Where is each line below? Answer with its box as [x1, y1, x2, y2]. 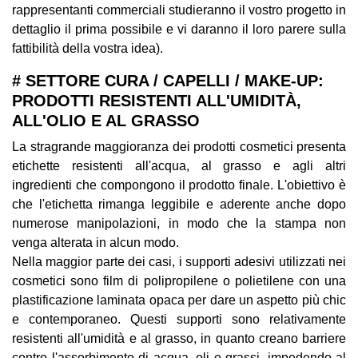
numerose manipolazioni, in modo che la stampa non [12, 217, 346, 230]
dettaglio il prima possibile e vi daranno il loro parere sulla [12, 22, 346, 36]
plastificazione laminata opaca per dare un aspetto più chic [12, 293, 346, 307]
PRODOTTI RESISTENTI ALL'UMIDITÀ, [12, 92, 301, 109]
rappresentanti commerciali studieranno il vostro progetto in [12, 3, 346, 17]
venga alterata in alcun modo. [12, 236, 179, 249]
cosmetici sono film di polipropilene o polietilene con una [12, 274, 346, 288]
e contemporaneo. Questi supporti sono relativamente [12, 312, 346, 326]
